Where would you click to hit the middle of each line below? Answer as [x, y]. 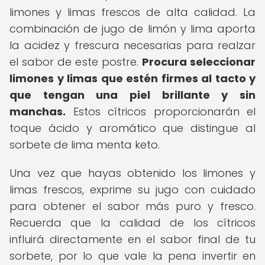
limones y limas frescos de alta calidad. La [132, 12]
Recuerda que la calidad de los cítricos [132, 223]
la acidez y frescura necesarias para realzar [132, 45]
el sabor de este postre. [76, 62]
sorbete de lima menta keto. [85, 145]
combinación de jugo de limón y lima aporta [132, 29]
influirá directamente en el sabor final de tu [132, 239]
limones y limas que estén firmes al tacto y [132, 78]
